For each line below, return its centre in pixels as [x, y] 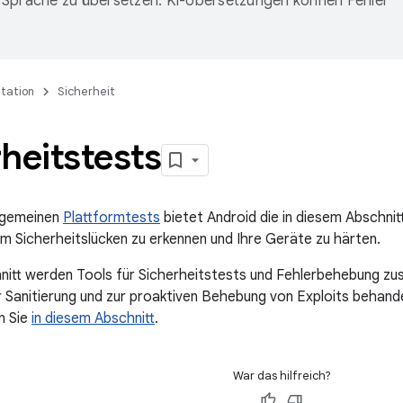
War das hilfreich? [282, 376]
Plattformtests [112, 218]
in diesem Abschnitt [93, 318]
